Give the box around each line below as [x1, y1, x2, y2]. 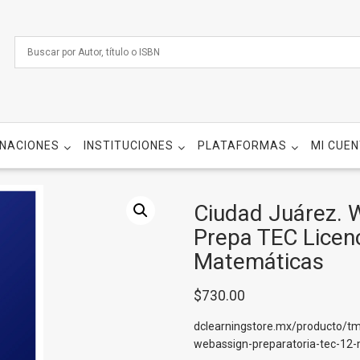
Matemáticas [193, 248, 324, 275]
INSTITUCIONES [84, 139, 174, 152]
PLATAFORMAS [198, 139, 287, 152]
